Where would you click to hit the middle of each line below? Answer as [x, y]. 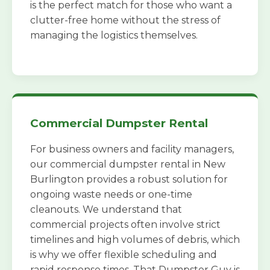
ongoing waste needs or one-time [111, 194]
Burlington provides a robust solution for [129, 179]
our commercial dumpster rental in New [128, 164]
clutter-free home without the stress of [125, 20]
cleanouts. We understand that [106, 209]
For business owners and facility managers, [132, 149]
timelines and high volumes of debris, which [135, 239]
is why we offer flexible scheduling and [124, 254]
